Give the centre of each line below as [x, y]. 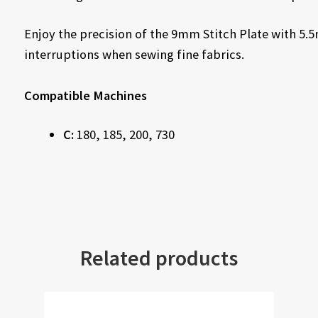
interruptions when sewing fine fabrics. [134, 54]
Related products [159, 258]
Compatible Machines [85, 95]
